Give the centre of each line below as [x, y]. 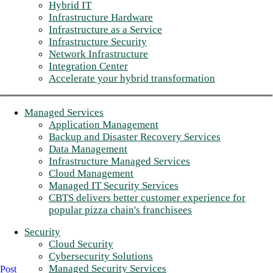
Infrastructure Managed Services [119, 161]
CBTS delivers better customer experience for [147, 197]
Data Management [88, 149]
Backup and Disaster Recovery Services [135, 136]
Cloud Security [81, 244]
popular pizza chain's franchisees [120, 210]
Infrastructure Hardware [101, 17]
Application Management [104, 124]
